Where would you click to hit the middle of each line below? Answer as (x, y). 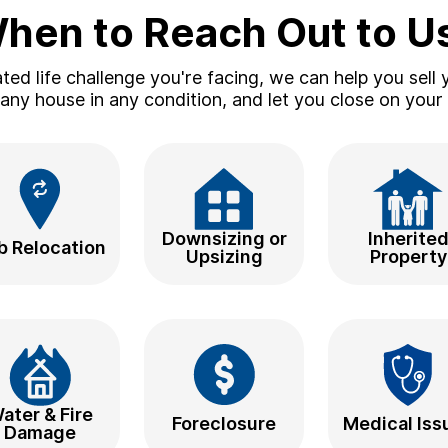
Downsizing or (224, 239)
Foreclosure (224, 424)
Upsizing (224, 257)
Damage (40, 433)
